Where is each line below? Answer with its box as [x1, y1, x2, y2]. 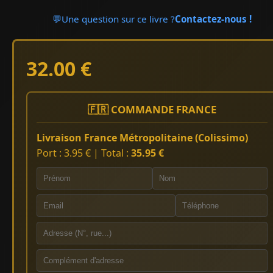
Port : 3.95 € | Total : [37, 146, 131, 160]
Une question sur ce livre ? [62, 13, 175, 26]
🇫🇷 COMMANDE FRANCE [88, 102, 217, 117]
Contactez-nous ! [175, 13, 252, 26]
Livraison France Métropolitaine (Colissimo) [37, 131, 248, 145]
